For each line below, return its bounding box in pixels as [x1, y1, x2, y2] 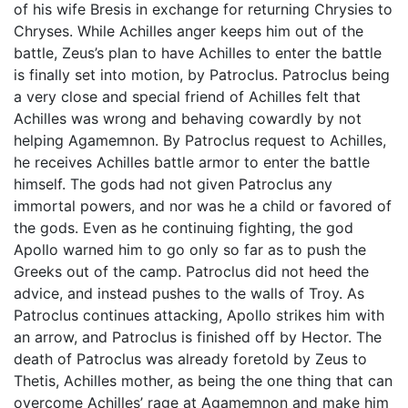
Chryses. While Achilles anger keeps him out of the [14, 21, 363, 40]
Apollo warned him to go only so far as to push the [14, 240, 366, 259]
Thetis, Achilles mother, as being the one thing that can [14, 371, 393, 390]
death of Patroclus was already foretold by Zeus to [14, 349, 367, 368]
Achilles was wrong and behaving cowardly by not [14, 108, 362, 127]
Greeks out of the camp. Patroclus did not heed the [14, 261, 369, 280]
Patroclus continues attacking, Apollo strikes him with [14, 305, 384, 324]
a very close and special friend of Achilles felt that [14, 87, 361, 106]
